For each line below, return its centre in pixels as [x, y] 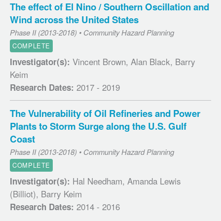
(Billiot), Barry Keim [46, 194]
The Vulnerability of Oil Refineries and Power [105, 113]
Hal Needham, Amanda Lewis [126, 181]
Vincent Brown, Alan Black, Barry [133, 62]
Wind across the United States [74, 19]
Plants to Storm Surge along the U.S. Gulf [98, 126]
